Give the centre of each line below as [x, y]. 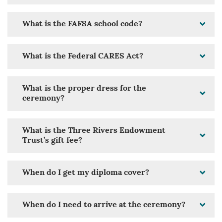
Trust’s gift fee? [52, 141]
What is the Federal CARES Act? [83, 57]
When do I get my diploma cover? [86, 173]
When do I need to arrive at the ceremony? [104, 205]
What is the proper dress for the [84, 89]
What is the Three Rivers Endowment [94, 131]
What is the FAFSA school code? [82, 25]
